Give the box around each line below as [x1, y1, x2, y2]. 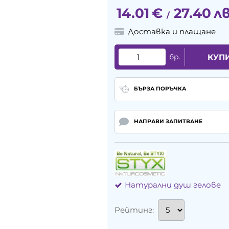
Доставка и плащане [128, 27, 216, 37]
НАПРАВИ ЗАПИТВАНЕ [133, 118, 202, 125]
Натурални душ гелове [125, 180, 221, 190]
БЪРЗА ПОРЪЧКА [133, 85, 186, 93]
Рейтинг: [114, 205, 154, 215]
